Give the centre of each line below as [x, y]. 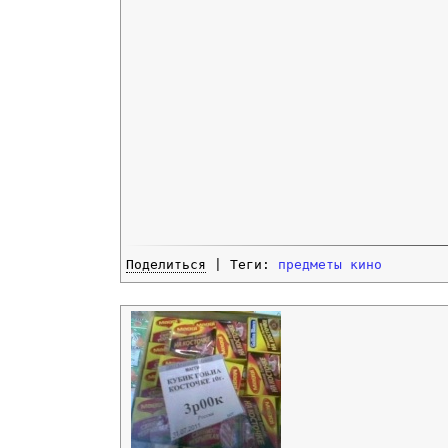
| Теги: [242, 265]
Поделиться [166, 265]
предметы [310, 265]
